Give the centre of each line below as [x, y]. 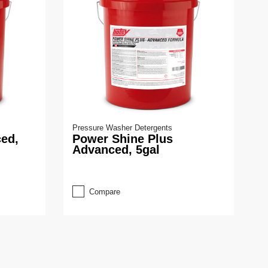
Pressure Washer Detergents [122, 127]
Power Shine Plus [123, 138]
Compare [105, 191]
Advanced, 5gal [116, 149]
